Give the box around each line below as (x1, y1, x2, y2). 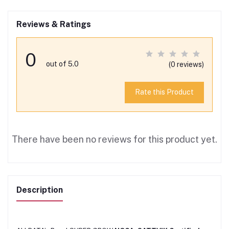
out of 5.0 (46, 59, 79, 68)
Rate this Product (134, 88, 194, 97)
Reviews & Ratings (16, 19, 91, 29)
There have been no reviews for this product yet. (12, 133, 217, 145)
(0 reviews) (169, 60, 204, 68)
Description (16, 185, 63, 195)
